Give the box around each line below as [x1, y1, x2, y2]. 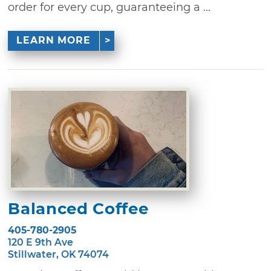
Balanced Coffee [8, 198, 149, 218]
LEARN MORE [16, 34, 91, 47]
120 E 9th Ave [8, 236, 74, 248]
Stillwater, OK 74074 [8, 248, 109, 260]
